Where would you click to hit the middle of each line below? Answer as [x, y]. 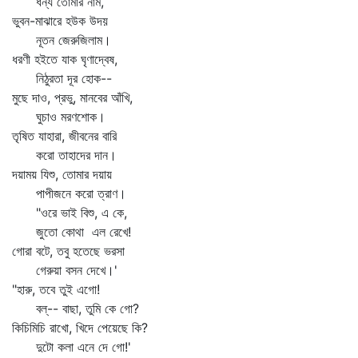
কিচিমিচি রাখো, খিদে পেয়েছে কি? [80, 328]
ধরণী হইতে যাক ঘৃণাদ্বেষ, [65, 59]
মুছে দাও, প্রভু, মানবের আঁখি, [72, 97]
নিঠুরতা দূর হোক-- [62, 78]
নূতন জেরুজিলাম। [62, 40]
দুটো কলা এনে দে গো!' [72, 347]
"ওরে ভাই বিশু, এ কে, [70, 213]
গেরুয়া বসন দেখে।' [65, 270]
